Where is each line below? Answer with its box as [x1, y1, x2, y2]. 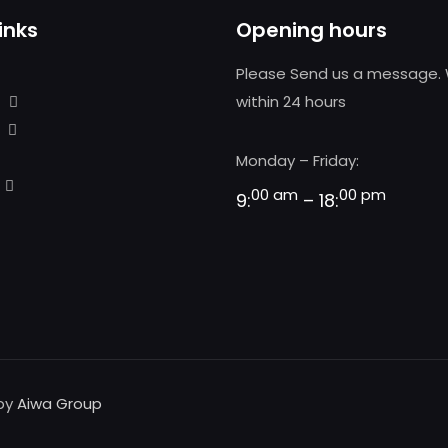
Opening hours [236, 16, 387, 44]
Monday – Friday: [236, 150, 359, 171]
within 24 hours [236, 91, 346, 112]
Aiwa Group [17, 393, 102, 414]
